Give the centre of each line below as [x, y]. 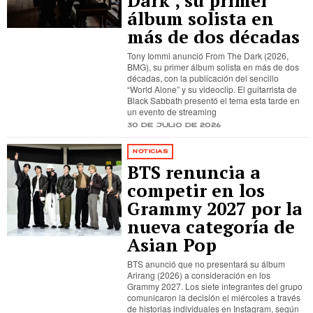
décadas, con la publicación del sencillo [203, 78]
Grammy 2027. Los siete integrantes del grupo [215, 286]
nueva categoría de [211, 227]
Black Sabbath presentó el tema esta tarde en [214, 100]
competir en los [196, 190]
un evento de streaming [172, 111]
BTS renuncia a [194, 172]
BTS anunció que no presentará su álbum [206, 264]
